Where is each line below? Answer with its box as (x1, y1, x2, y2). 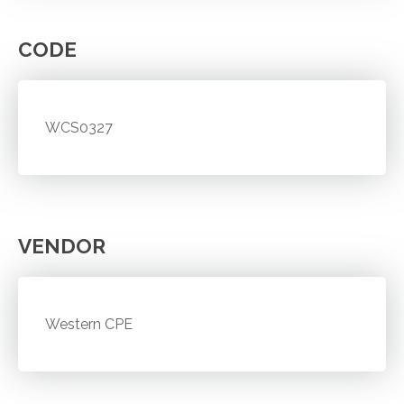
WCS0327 (45, 118, 114, 136)
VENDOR (18, 234, 106, 258)
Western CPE (45, 315, 133, 333)
